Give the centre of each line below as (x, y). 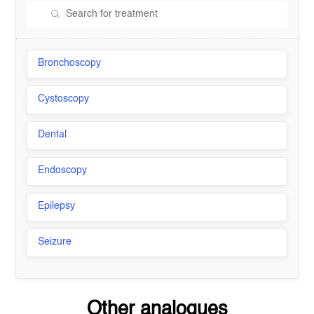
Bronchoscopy (70, 63)
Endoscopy (63, 170)
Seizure (55, 242)
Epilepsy (57, 206)
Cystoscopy (64, 99)
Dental (53, 135)
